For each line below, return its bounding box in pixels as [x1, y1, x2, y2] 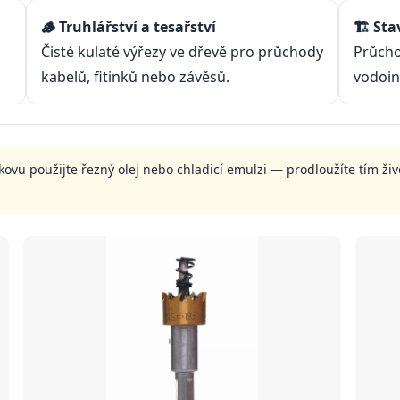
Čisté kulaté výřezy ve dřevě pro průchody [40, 42, 323, 62]
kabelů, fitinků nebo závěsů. [40, 67, 229, 87]
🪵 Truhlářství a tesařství [40, 17, 216, 37]
